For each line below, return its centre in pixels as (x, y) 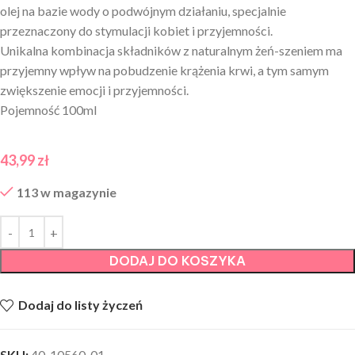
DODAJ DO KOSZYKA (177, 261)
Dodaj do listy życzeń (81, 305)
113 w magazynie (67, 193)
